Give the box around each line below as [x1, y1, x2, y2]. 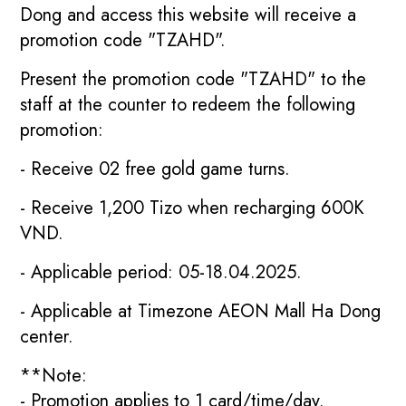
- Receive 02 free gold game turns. [20, 155, 291, 182]
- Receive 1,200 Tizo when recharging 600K [20, 194, 365, 221]
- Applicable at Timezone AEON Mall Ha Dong [20, 297, 382, 324]
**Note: [20, 362, 88, 389]
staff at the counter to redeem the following [20, 91, 356, 118]
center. [20, 323, 74, 350]
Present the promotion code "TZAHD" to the [20, 65, 367, 92]
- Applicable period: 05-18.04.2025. [20, 258, 303, 285]
